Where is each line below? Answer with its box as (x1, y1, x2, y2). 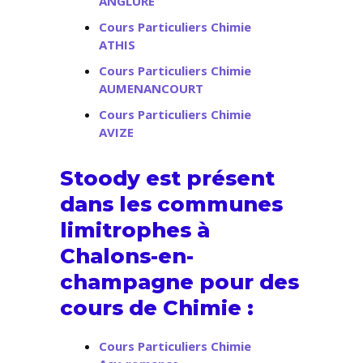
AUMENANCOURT (99, 80, 203, 96)
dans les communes (60, 191, 283, 216)
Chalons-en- (60, 243, 194, 268)
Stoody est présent (60, 165, 275, 190)
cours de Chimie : (60, 295, 254, 320)
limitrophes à (60, 217, 210, 242)
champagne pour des (60, 269, 299, 294)
